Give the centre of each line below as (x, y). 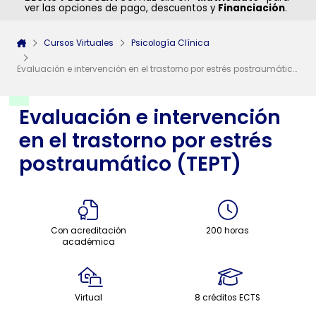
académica (88, 242)
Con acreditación (88, 231)
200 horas (228, 231)
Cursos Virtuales (78, 43)
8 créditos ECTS (228, 298)
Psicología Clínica (170, 43)
